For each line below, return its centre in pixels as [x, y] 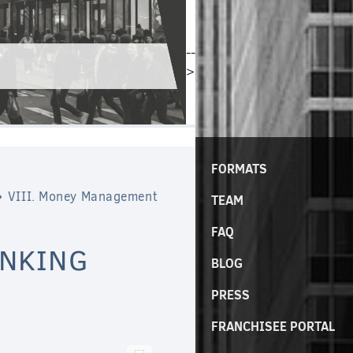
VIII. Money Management [83, 197]
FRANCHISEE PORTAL [273, 326]
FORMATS [239, 169]
